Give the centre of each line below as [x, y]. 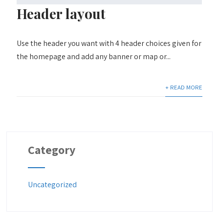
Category [51, 150]
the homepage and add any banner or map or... [94, 57]
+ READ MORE [184, 88]
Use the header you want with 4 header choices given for [109, 44]
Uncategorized [52, 185]
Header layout [61, 14]
